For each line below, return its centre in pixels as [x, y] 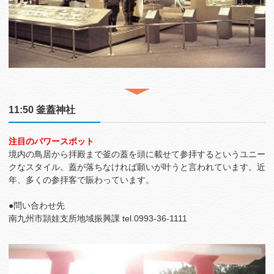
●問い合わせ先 [37, 206]
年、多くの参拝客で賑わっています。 [81, 180]
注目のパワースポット [51, 142]
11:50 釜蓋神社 [42, 110]
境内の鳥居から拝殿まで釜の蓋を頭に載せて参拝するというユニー [137, 154]
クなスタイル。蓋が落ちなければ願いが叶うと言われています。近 [137, 167]
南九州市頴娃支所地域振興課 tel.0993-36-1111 [98, 219]
